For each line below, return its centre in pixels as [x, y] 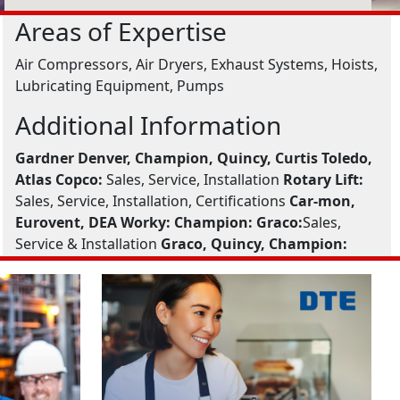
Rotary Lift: [324, 179]
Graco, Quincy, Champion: [254, 244]
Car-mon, [323, 201]
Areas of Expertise [121, 31]
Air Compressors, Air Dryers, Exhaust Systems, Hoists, [197, 64]
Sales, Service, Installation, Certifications [153, 201]
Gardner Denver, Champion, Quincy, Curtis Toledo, [194, 158]
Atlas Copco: [59, 179]
